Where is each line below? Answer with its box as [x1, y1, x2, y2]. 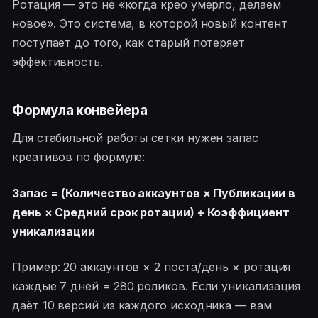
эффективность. [12, 55, 103, 70]
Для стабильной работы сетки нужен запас [12, 131, 258, 146]
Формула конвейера [12, 102, 148, 119]
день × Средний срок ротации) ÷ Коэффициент [12, 204, 290, 219]
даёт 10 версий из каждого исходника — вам [12, 297, 272, 312]
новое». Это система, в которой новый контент [12, 16, 287, 31]
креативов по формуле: [12, 150, 146, 165]
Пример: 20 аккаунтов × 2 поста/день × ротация [12, 259, 291, 274]
